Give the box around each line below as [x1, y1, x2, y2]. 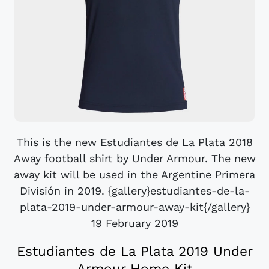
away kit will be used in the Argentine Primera [14, 168, 255, 181]
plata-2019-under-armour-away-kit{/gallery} [19, 201, 250, 214]
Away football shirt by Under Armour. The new [13, 152, 256, 165]
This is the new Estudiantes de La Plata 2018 [16, 136, 253, 149]
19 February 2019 [91, 217, 178, 230]
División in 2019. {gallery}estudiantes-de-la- [19, 184, 250, 198]
